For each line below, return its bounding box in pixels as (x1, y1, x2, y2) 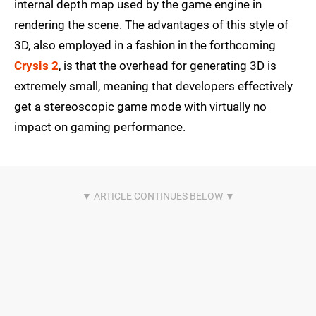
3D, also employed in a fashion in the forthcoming (14, 38, 276, 53)
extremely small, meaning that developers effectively (14, 79, 293, 94)
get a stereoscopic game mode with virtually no (14, 99, 267, 114)
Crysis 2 (14, 59, 59, 73)
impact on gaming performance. (14, 120, 186, 135)
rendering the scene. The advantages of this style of (14, 18, 288, 32)
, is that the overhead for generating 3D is (59, 59, 276, 73)
